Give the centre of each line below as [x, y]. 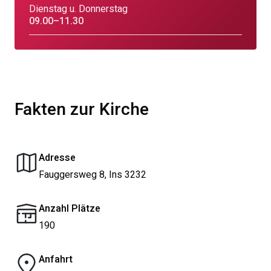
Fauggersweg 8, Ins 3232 [93, 175]
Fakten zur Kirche [82, 110]
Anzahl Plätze [70, 209]
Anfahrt [56, 260]
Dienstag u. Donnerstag [78, 9]
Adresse [57, 158]
